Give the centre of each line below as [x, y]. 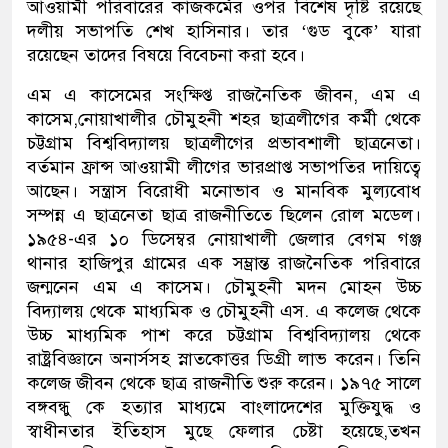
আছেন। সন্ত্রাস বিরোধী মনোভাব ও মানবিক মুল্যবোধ [224, 191]
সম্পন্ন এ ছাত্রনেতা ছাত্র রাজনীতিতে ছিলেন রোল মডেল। [224, 215]
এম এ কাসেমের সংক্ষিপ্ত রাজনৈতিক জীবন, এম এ [224, 95]
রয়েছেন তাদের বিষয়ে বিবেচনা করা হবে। [166, 55]
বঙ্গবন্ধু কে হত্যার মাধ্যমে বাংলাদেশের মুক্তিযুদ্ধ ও [224, 407]
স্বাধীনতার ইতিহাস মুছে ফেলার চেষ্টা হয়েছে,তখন [224, 431]
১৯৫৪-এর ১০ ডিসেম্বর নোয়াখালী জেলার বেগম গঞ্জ [224, 239]
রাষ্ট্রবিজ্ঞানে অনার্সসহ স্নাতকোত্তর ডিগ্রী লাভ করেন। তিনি [224, 359]
